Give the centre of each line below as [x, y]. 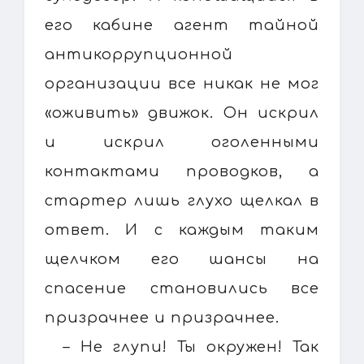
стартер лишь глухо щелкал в [182, 200]
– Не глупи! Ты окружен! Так [191, 347]
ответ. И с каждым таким [182, 230]
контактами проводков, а [182, 171]
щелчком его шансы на [182, 259]
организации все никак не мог [182, 83]
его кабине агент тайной [182, 25]
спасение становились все [182, 288]
